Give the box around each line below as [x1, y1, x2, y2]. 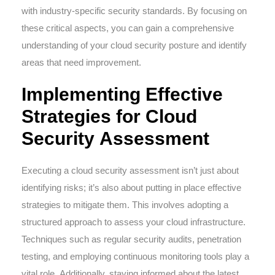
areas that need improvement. [21, 57, 141, 68]
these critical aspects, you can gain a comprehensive [21, 23, 234, 33]
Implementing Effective [21, 84, 223, 104]
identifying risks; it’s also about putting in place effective [21, 182, 241, 193]
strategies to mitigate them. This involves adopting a [21, 199, 228, 210]
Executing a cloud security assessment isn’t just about [21, 165, 239, 176]
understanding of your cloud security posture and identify [21, 40, 247, 50]
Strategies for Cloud [21, 106, 197, 126]
